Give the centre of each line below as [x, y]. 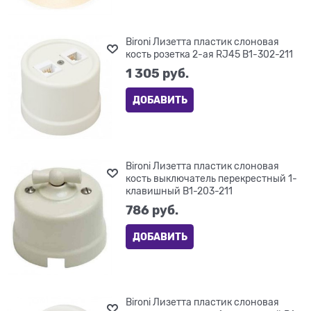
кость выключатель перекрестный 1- [212, 179]
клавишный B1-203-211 [179, 191]
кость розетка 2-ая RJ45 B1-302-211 [210, 54]
